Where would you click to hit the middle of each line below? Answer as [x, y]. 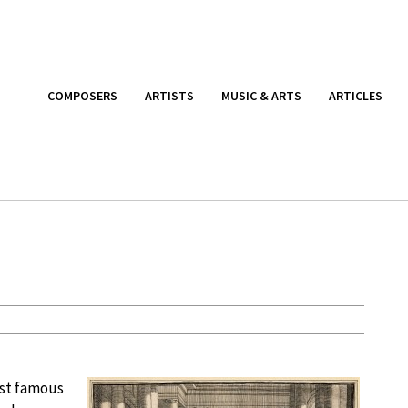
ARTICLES [356, 95]
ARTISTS [169, 95]
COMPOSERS [82, 95]
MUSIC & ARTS [261, 95]
